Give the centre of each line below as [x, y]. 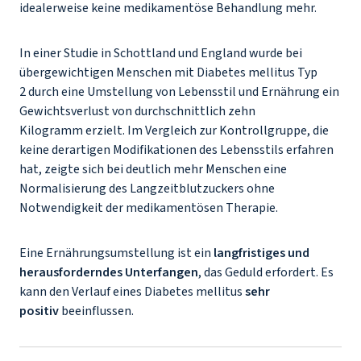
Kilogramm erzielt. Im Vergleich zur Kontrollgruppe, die [174, 131]
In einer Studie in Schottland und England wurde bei [161, 54]
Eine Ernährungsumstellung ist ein [116, 253]
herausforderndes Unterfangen [109, 273]
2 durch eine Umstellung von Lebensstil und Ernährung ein [179, 92]
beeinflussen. [99, 311]
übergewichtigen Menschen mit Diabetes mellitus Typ [168, 73]
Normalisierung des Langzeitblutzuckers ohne [147, 189]
